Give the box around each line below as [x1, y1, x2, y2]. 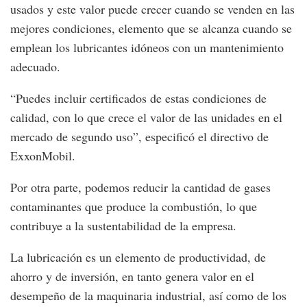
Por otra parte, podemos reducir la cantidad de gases [10, 178, 271, 195]
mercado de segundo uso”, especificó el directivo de [10, 127, 269, 145]
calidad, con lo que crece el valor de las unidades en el [10, 108, 282, 125]
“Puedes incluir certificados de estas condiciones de [10, 89, 267, 106]
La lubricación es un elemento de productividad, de [10, 248, 266, 265]
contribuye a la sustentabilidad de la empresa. [10, 217, 236, 234]
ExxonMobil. [10, 147, 75, 164]
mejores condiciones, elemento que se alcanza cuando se [10, 19, 292, 36]
